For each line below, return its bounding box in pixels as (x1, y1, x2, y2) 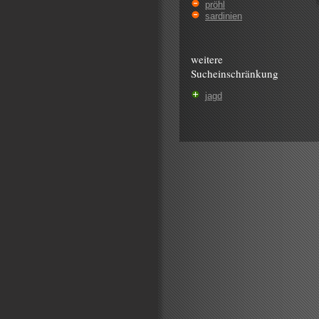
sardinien (205, 11, 242, 22)
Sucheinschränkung (191, 66, 278, 81)
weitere (191, 52, 223, 67)
